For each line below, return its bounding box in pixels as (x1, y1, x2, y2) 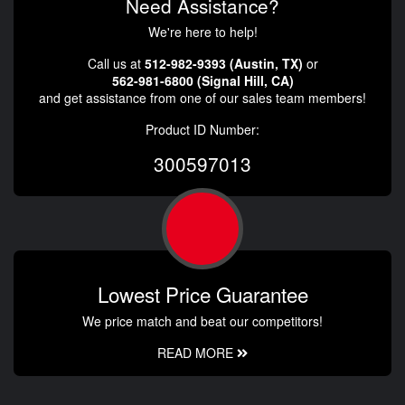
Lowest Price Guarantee (97, 279, 308, 309)
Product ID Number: (146, 120, 259, 139)
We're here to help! (147, 23, 258, 42)
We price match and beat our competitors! (82, 312, 323, 331)
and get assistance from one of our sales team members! (39, 89, 366, 108)
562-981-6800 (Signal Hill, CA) (111, 71, 294, 90)
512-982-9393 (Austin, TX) (144, 54, 303, 73)
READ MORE (157, 344, 237, 363)
